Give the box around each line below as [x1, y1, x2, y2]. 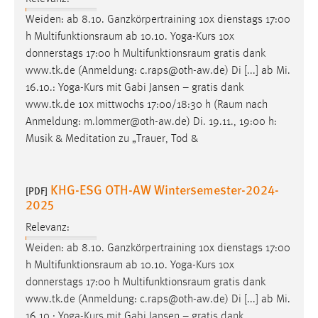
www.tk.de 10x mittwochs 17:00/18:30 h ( [26, 99, 217, 111]
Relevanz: [26, 221, 70, 234]
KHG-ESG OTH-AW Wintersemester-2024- [50, 180, 279, 199]
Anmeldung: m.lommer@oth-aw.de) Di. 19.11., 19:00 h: [26, 116, 277, 128]
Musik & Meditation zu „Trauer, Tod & [26, 133, 198, 146]
